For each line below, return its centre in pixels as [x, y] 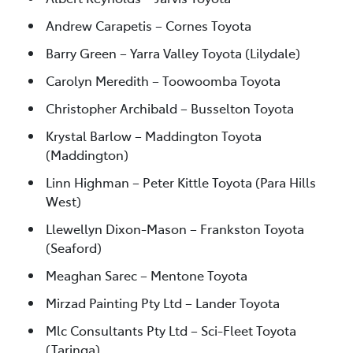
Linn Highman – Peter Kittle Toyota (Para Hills [181, 182]
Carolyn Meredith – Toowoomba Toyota [163, 80]
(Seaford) [74, 247]
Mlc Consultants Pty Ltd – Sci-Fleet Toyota [171, 330]
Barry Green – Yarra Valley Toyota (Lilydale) [173, 52]
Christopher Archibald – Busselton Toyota [170, 108]
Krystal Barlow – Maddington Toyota [154, 135]
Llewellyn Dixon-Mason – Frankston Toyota [175, 228]
